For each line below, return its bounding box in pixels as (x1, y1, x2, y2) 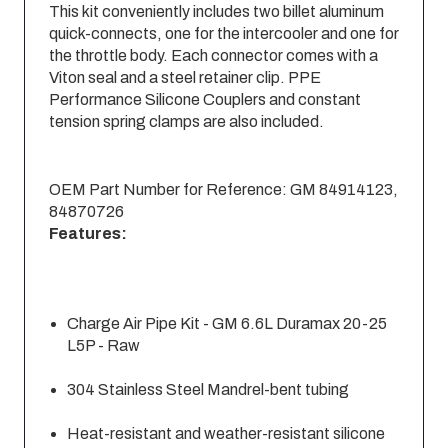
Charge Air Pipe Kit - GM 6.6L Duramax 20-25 (67, 315, 388, 333)
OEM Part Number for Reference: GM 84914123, (49, 181, 398, 199)
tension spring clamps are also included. (49, 113, 324, 131)
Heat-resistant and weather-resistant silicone (67, 425, 386, 443)
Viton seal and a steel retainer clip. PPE (49, 69, 321, 87)
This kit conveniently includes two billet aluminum (49, 3, 384, 21)
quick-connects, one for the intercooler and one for (49, 25, 399, 43)
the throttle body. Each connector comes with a (49, 47, 378, 65)
